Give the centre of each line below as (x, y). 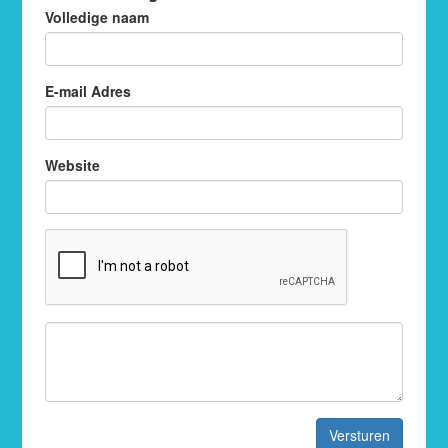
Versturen (360, 434)
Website (72, 164)
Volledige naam (96, 16)
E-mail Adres (87, 90)
